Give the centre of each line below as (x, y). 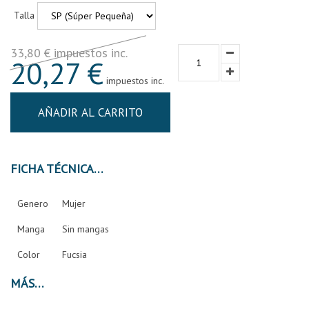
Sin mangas (86, 229)
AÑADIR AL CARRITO (91, 113)
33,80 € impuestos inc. (69, 53)
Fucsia (74, 255)
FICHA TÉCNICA (99, 169)
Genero (33, 204)
